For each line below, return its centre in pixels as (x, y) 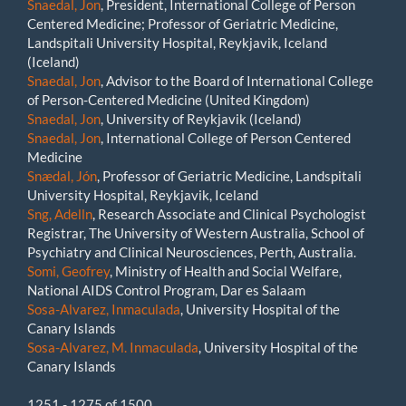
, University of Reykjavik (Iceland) (201, 118)
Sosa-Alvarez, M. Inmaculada (113, 347)
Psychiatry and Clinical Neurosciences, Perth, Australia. (192, 251)
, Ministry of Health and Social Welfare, (226, 271)
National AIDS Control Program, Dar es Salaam (166, 290)
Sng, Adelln (60, 213)
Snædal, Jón (62, 175)
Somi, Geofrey (68, 271)
